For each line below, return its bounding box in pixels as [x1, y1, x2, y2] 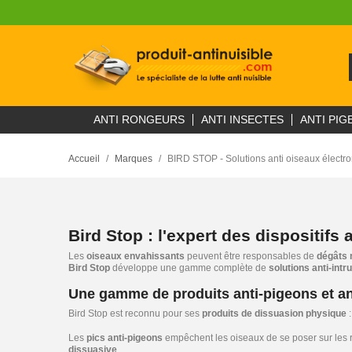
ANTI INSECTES [201, 113, 284, 126]
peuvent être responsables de [185, 251, 317, 262]
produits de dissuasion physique [202, 308, 346, 319]
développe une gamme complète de [110, 262, 269, 273]
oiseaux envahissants [86, 251, 185, 262]
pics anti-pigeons [86, 332, 163, 343]
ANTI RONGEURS [93, 113, 185, 126]
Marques [115, 153, 152, 164]
